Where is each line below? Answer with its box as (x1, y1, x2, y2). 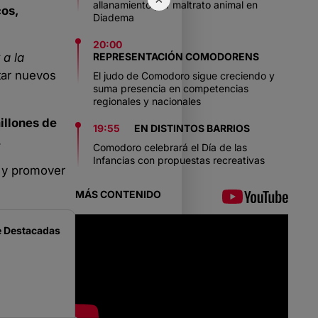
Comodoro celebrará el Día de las (93, 141, 247, 153)
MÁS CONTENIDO (75, 188, 161, 200)
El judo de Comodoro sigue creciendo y (93, 70, 275, 82)
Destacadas (4, 224, 60, 236)
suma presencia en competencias (93, 82, 248, 94)
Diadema (93, 11, 134, 23)
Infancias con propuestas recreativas (93, 154, 265, 166)
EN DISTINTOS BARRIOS (134, 122, 250, 134)
